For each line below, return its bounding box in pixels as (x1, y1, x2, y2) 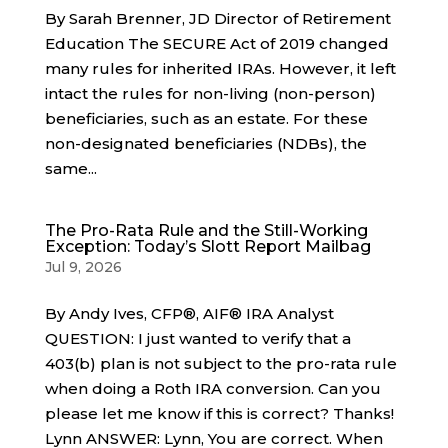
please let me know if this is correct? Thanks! (44, 404, 394, 423)
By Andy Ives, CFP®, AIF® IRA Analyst (44, 304, 334, 323)
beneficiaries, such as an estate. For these (44, 109, 368, 128)
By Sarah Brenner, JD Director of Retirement (44, 9, 391, 28)
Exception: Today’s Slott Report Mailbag (44, 237, 371, 256)
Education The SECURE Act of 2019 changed (44, 34, 389, 53)
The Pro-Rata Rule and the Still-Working (44, 221, 368, 240)
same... (44, 159, 97, 178)
